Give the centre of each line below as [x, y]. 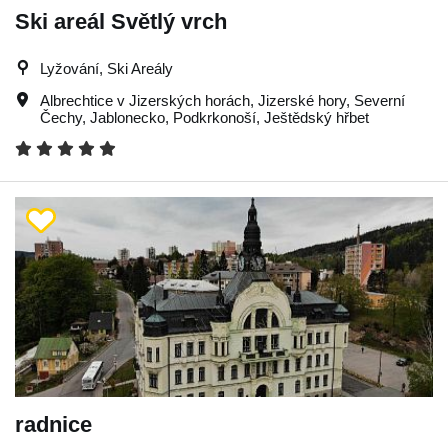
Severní [379, 100]
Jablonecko [127, 117]
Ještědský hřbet [316, 117]
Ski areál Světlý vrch [121, 21]
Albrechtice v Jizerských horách [145, 100]
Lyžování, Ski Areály [106, 68]
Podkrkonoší [214, 117]
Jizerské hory [302, 100]
